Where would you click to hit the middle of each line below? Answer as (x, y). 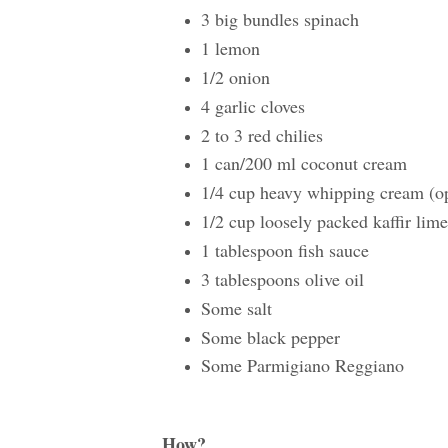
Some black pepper (270, 336)
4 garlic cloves (252, 105)
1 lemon (230, 48)
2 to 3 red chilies (261, 134)
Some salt (236, 307)
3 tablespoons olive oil (282, 278)
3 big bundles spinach (279, 19)
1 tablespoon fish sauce (284, 249)
